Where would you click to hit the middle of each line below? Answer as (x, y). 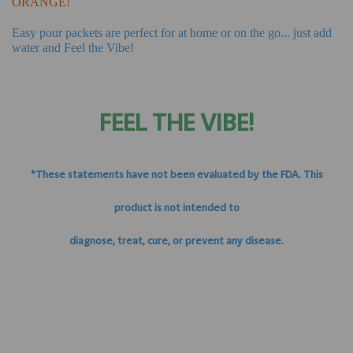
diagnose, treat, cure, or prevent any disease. (176, 241)
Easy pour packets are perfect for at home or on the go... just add (172, 32)
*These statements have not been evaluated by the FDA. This (176, 175)
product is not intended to (176, 208)
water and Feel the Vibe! (73, 47)
